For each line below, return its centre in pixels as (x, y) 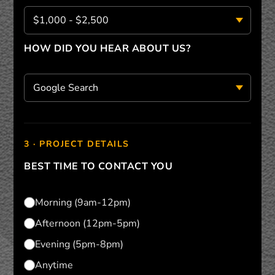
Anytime (54, 265)
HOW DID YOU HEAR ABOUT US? (107, 48)
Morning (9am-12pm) (83, 203)
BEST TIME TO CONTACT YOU (99, 167)
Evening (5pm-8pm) (79, 245)
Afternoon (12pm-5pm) (88, 224)
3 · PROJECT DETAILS (77, 144)
